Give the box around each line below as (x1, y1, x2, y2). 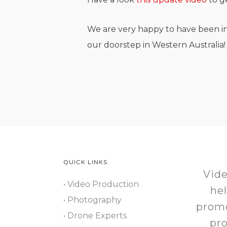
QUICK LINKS (63, 159, 107, 166)
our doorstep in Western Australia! (87, 40, 225, 50)
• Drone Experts (63, 211, 127, 220)
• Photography (63, 195, 122, 205)
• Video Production (63, 179, 139, 189)
